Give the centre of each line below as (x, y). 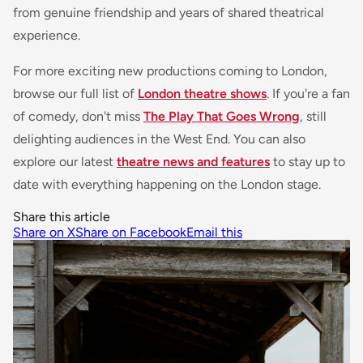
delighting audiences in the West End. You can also (159, 139)
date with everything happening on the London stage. (167, 185)
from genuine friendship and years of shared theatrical (169, 13)
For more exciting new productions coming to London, (170, 71)
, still (313, 117)
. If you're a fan (308, 94)
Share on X (44, 233)
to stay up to (307, 162)
